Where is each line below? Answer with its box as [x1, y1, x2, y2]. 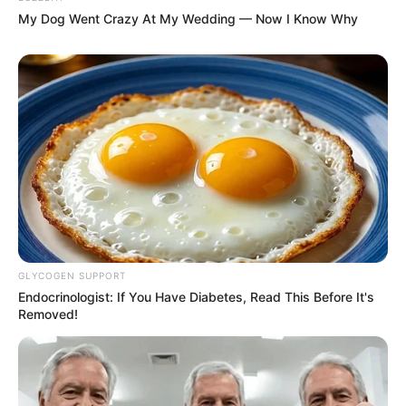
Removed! [18, 305, 78, 322]
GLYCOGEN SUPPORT [18, 269, 126, 281]
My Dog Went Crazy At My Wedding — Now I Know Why [18, 11, 358, 27]
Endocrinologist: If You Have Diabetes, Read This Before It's [18, 288, 374, 304]
